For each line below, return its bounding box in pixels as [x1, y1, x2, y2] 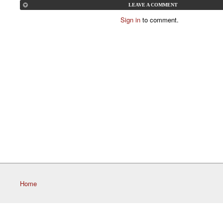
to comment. [140, 15, 179, 25]
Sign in [120, 15, 140, 25]
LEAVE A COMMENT [128, 2, 178, 8]
